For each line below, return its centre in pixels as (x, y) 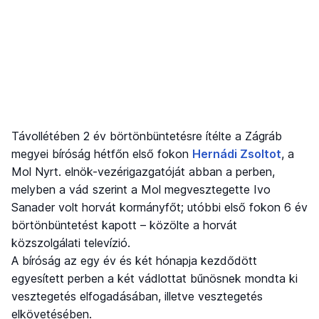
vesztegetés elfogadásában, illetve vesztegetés (137, 297)
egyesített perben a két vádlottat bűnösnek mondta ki (155, 279)
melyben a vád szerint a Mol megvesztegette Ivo (141, 190)
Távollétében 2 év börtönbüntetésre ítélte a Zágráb (147, 136)
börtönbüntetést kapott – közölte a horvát (124, 225)
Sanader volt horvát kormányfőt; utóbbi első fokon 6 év (159, 208)
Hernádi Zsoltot (237, 154)
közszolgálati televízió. (71, 243)
